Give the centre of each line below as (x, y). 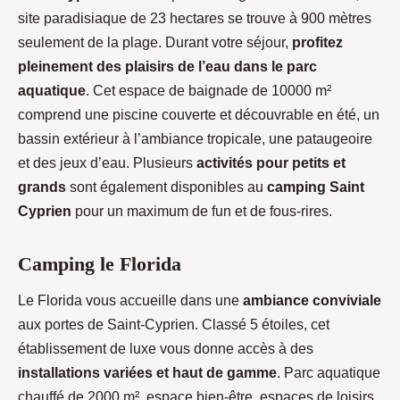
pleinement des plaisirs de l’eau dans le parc (167, 67)
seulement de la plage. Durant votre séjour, (155, 43)
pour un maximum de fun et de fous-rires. (202, 212)
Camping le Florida (100, 264)
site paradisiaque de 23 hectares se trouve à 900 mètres (195, 19)
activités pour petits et (271, 163)
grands (42, 187)
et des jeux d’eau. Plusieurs (107, 163)
